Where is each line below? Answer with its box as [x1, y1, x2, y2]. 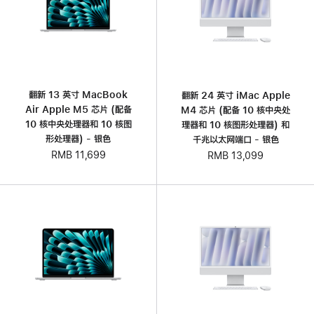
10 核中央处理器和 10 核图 [25, 118, 132, 129]
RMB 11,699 [50, 149, 106, 160]
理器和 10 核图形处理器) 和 [182, 119, 289, 130]
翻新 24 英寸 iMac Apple [181, 90, 290, 100]
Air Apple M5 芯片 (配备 [25, 104, 132, 114]
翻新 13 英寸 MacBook [29, 89, 128, 100]
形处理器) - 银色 [46, 133, 111, 144]
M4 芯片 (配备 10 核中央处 [181, 104, 290, 115]
